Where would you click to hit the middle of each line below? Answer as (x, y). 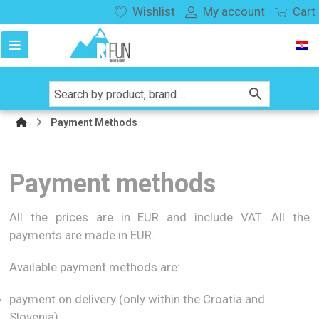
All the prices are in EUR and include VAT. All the (159, 217)
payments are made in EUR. (82, 235)
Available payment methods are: (95, 267)
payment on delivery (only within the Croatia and (137, 299)
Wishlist (154, 11)
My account (234, 11)
